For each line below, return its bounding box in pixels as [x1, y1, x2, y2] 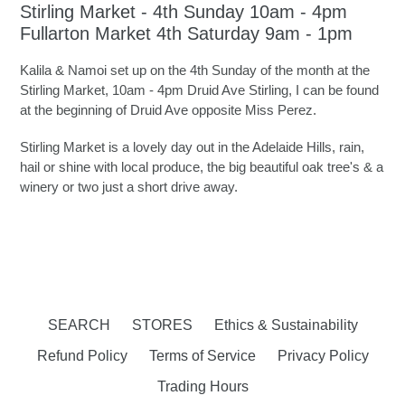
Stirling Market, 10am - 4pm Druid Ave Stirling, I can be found [20, 81, 379, 98]
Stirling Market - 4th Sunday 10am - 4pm [20, 2, 347, 23]
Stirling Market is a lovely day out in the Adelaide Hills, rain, [20, 139, 364, 155]
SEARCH [47, 317, 110, 334]
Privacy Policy [277, 348, 369, 364]
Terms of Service [148, 348, 256, 364]
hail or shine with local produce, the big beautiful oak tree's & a [20, 159, 383, 175]
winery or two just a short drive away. [20, 179, 238, 195]
